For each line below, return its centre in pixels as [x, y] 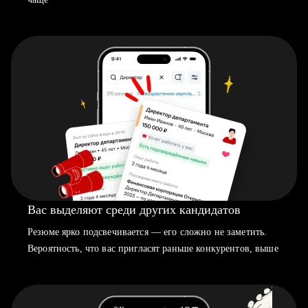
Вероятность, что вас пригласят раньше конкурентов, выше [153, 249]
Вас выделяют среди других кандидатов [134, 210]
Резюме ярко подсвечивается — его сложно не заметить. [147, 232]
